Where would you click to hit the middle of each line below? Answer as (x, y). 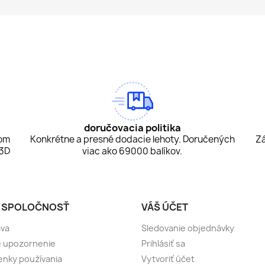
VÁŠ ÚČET (165, 207)
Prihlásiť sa (163, 244)
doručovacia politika (132, 128)
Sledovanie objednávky (188, 228)
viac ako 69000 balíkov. (132, 151)
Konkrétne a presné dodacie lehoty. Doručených (132, 140)
